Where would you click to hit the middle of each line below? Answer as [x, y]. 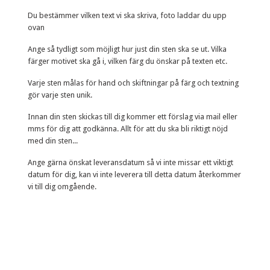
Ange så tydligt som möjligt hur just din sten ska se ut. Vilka [127, 49]
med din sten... [53, 140]
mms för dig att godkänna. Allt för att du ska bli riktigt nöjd [128, 128]
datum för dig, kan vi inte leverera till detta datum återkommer [134, 174]
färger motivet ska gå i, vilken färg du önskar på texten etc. [127, 61]
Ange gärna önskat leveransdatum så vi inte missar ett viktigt [130, 162]
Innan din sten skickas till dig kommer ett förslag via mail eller [133, 116]
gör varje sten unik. [61, 95]
